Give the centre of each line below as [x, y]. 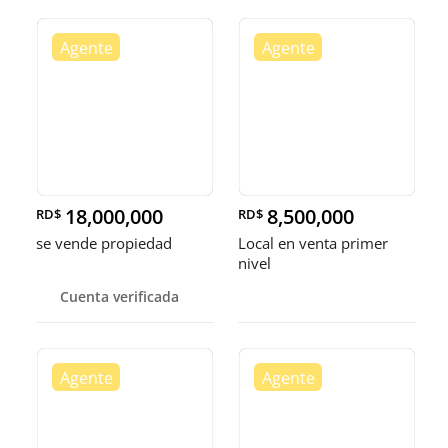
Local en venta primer [313, 243]
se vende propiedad [104, 243]
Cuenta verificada [119, 296]
